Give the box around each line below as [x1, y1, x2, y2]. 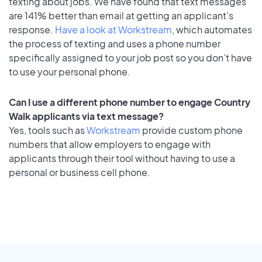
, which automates [172, 23, 252, 36]
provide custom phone [140, 124, 243, 137]
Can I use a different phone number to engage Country [9, 96, 250, 109]
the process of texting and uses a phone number [9, 37, 220, 50]
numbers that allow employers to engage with [9, 138, 211, 151]
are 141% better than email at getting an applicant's [9, 9, 233, 22]
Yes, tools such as [9, 124, 87, 137]
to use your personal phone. [9, 65, 130, 78]
